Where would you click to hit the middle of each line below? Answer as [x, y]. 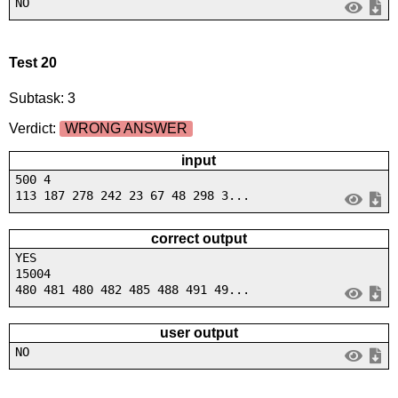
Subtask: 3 [42, 98]
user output [199, 332]
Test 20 [32, 63]
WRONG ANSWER [126, 128]
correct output [199, 238]
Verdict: [34, 128]
